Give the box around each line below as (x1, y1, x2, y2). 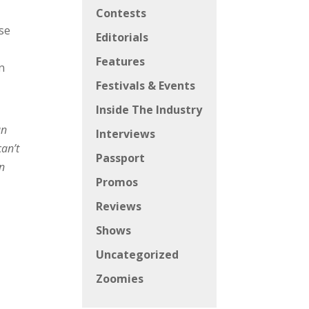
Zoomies (96, 271, 144, 287)
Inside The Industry (96, 102, 203, 118)
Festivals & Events (96, 78, 196, 94)
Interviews (96, 126, 156, 142)
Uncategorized (96, 247, 179, 263)
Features (96, 54, 146, 70)
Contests (96, 6, 147, 21)
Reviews (96, 199, 142, 215)
